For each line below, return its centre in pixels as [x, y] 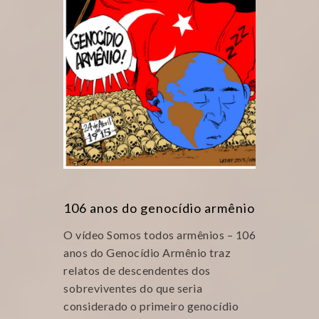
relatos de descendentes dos [137, 270]
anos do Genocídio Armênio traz [147, 252]
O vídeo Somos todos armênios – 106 [159, 235]
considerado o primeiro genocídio [151, 306]
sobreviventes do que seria [133, 288]
